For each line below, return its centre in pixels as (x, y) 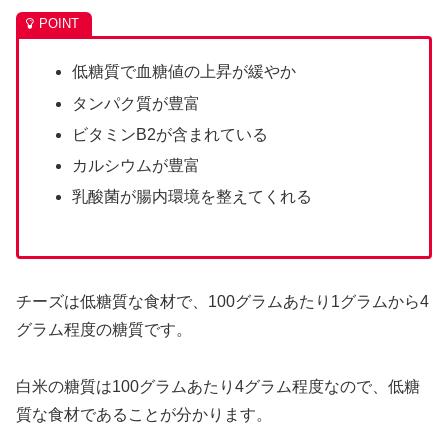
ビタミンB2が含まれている (170, 134)
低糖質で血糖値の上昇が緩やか (184, 72)
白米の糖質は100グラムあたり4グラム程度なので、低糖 (218, 386)
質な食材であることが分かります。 (144, 414)
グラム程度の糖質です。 (104, 329)
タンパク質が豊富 (136, 103)
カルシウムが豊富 (136, 165)
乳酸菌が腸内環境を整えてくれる (192, 197)
